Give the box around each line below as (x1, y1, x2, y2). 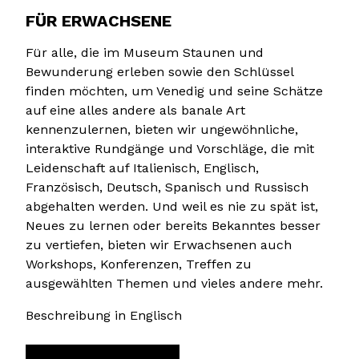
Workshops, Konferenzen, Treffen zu (26, 256, 252, 272)
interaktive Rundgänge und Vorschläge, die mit (26, 140, 314, 156)
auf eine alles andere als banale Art (26, 102, 245, 118)
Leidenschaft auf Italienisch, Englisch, (26, 159, 259, 175)
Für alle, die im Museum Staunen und (26, 44, 264, 60)
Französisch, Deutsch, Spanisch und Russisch (26, 179, 309, 195)
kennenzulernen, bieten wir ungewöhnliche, (26, 121, 298, 137)
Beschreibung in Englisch (26, 307, 182, 323)
